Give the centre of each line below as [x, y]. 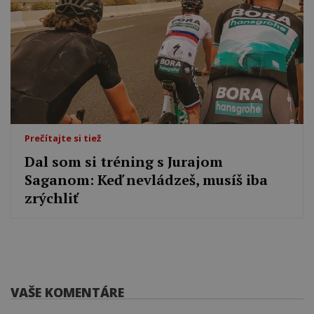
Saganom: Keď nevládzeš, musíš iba [146, 179]
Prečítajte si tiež [63, 138]
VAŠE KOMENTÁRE [67, 293]
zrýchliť [52, 198]
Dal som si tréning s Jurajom [124, 161]
